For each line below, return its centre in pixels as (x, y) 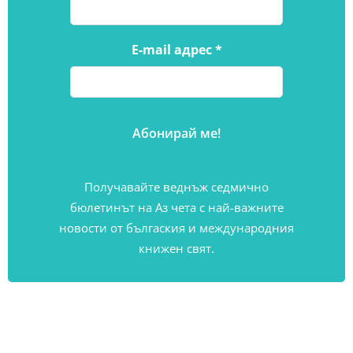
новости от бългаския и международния (176, 228)
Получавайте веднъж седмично (176, 187)
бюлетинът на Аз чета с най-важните (176, 208)
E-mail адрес (173, 50)
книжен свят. (176, 249)
